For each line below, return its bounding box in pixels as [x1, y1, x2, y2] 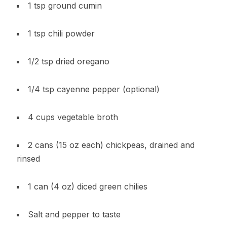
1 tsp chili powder [27, 28, 95, 39]
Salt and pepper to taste [27, 209, 121, 219]
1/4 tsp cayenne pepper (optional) [27, 84, 160, 94]
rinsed [16, 153, 40, 164]
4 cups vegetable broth [27, 111, 118, 122]
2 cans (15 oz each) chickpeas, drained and [27, 139, 195, 150]
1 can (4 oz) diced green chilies [27, 181, 147, 192]
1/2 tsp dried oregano [27, 56, 109, 66]
